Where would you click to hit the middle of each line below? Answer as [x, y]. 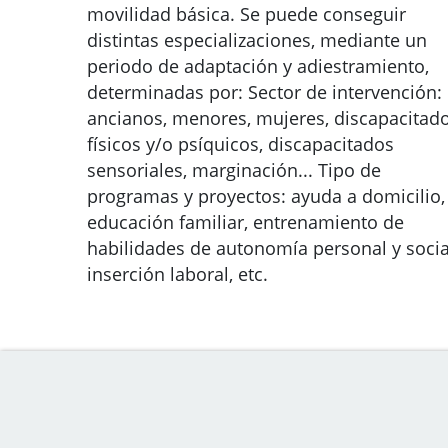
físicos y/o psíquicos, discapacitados [240, 144]
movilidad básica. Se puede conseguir [246, 14]
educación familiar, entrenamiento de [245, 222]
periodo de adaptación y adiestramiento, [258, 66]
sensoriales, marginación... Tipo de [234, 170]
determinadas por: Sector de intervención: [264, 92]
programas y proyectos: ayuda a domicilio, [266, 196]
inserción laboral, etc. [177, 274]
